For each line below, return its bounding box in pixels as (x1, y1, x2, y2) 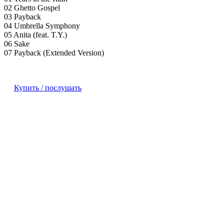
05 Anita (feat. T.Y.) (4, 30, 67, 39)
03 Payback (4, 12, 41, 21)
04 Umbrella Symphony (4, 21, 80, 30)
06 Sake (4, 39, 29, 48)
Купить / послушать (14, 83, 81, 92)
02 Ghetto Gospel (4, 3, 60, 12)
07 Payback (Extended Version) (4, 48, 104, 57)
